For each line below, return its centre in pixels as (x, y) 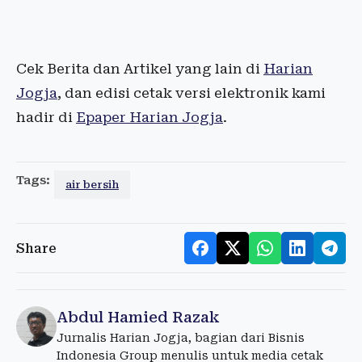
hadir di (46, 118)
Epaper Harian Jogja (149, 118)
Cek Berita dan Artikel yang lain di (140, 69)
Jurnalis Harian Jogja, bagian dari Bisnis (181, 338)
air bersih (92, 185)
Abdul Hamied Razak (138, 318)
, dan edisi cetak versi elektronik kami (192, 93)
